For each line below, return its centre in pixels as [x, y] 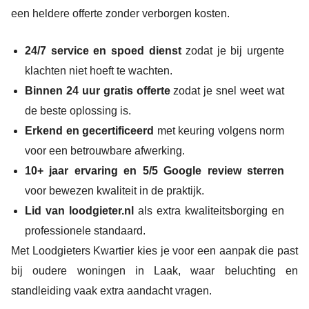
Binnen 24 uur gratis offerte [98, 91]
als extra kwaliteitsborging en [209, 211]
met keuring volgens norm [219, 131]
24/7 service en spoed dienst [103, 51]
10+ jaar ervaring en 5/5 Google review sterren [154, 171]
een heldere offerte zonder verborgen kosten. [120, 13]
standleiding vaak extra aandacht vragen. [111, 291]
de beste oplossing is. [78, 111]
